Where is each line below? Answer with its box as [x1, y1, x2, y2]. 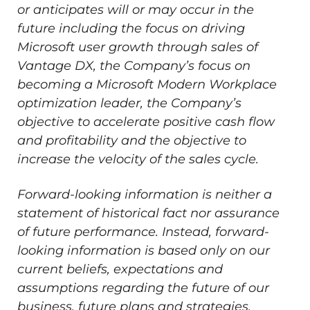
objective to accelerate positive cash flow [17, 113, 275, 129]
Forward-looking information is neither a [17, 186, 272, 202]
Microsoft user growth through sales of [17, 39, 258, 55]
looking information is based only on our [17, 242, 270, 258]
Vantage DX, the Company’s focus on [17, 57, 250, 73]
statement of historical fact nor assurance [17, 205, 280, 221]
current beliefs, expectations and [17, 261, 223, 277]
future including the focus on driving [17, 20, 245, 36]
